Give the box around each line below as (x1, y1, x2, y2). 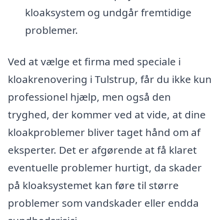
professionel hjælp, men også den (8, 90, 171, 104)
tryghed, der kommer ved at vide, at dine (8, 108, 206, 122)
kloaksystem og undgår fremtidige (25, 5, 192, 20)
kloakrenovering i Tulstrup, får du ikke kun (8, 72, 212, 86)
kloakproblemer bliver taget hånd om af (8, 125, 200, 139)
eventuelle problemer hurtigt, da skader (8, 161, 202, 175)
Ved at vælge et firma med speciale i (8, 55, 181, 69)
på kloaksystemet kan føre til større (8, 178, 179, 192)
